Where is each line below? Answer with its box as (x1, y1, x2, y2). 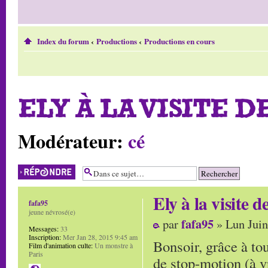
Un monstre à (93, 240, 133, 250)
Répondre (18, 163, 45, 173)
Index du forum (37, 35, 89, 47)
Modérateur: (18, 127, 123, 155)
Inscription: (29, 232, 61, 242)
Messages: (29, 223, 59, 233)
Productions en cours (144, 35, 215, 47)
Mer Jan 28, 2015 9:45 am (61, 232, 138, 242)
